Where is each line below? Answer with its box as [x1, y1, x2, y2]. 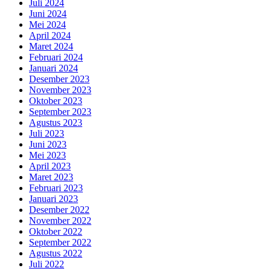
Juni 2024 [29, 8, 67, 19]
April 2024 [29, 30, 71, 41]
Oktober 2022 [29, 226, 82, 237]
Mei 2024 [29, 19, 66, 30]
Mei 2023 [29, 150, 66, 161]
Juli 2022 [29, 259, 64, 270]
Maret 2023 [29, 172, 73, 183]
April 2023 [29, 161, 71, 172]
